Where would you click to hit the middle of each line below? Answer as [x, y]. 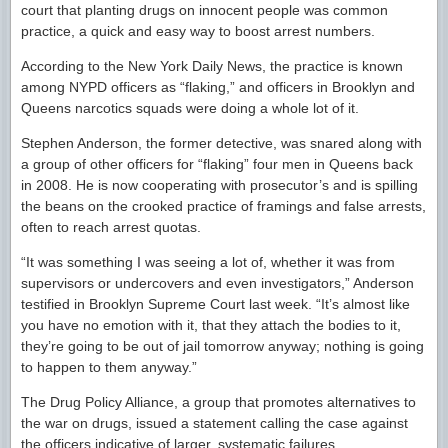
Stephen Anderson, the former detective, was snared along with [221, 143]
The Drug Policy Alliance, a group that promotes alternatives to [218, 402]
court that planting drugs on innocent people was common [204, 10]
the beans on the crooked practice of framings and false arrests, [223, 206]
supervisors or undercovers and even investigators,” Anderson [217, 283]
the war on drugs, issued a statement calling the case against [214, 423]
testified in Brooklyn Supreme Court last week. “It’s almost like [215, 304]
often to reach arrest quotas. [111, 227]
